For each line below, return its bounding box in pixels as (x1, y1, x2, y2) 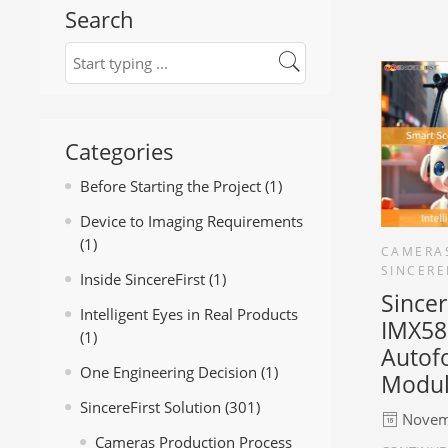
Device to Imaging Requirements (80, 212, 303, 232)
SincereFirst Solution (80, 398, 221, 418)
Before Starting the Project (80, 177, 261, 197)
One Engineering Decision (80, 363, 257, 383)
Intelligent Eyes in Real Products (80, 305, 298, 325)
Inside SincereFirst (80, 270, 205, 290)
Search (65, 4, 134, 34)
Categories (65, 137, 174, 167)
